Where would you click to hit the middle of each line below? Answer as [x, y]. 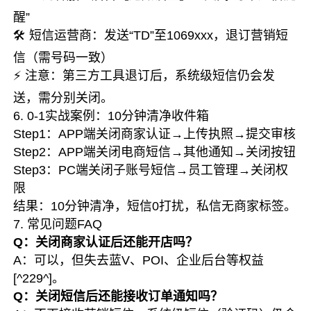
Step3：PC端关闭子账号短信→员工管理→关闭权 [151, 170]
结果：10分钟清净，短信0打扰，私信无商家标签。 [155, 206]
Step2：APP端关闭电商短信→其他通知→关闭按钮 [155, 152]
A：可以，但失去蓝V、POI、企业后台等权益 [139, 260]
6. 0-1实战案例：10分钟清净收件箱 [111, 116]
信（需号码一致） [64, 58]
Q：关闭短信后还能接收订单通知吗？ [118, 296]
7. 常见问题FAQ [58, 224]
